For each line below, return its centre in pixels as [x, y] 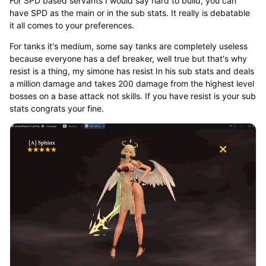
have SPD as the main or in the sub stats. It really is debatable [129, 12]
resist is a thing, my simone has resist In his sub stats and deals [132, 71]
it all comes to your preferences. [72, 25]
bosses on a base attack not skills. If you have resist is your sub [132, 96]
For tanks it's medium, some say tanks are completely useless [128, 46]
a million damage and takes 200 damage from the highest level [132, 83]
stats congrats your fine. [56, 108]
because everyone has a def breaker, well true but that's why [128, 58]
